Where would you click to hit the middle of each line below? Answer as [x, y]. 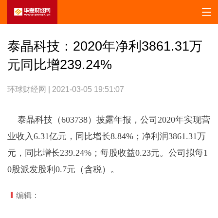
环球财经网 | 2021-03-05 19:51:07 [65, 89]
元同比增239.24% [59, 65]
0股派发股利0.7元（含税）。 [63, 169]
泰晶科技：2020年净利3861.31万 [105, 46]
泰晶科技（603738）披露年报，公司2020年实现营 [114, 119]
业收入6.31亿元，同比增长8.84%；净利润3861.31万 [106, 136]
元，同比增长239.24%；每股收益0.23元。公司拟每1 [107, 153]
